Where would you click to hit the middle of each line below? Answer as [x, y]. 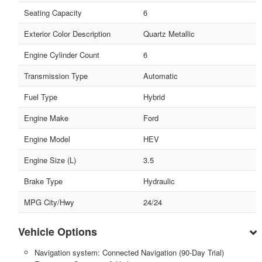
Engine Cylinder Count [62, 55]
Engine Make [46, 118]
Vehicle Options [58, 232]
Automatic [160, 76]
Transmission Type [56, 76]
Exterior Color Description [67, 34]
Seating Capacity [53, 13]
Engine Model [47, 139]
